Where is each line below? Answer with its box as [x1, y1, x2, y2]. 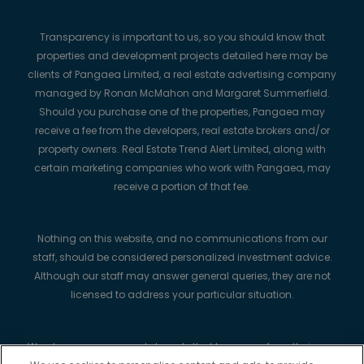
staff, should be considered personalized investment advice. [32, 249, 332, 264]
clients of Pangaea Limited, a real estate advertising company [28, 67, 336, 81]
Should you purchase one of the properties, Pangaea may [39, 104, 325, 119]
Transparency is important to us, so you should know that [39, 29, 325, 44]
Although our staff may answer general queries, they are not [33, 268, 331, 283]
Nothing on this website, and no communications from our [37, 231, 327, 245]
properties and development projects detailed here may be [37, 48, 327, 63]
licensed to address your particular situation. [70, 287, 294, 301]
